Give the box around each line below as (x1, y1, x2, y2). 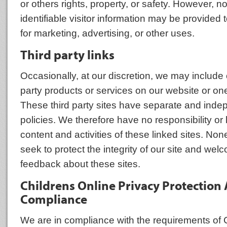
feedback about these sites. (20, 158, 140, 169)
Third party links (20, 47, 115, 62)
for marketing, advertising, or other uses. (20, 27, 195, 39)
